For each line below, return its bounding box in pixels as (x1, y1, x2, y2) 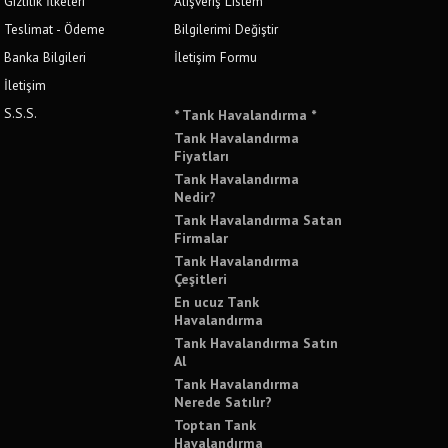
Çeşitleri (174, 270, 228, 288)
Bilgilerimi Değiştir (174, 20, 279, 38)
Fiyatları (174, 147, 230, 165)
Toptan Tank (174, 416, 257, 434)
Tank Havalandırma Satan (174, 211, 343, 229)
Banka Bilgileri (4, 48, 87, 66)
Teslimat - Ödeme (4, 20, 106, 38)
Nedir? (174, 188, 217, 206)
